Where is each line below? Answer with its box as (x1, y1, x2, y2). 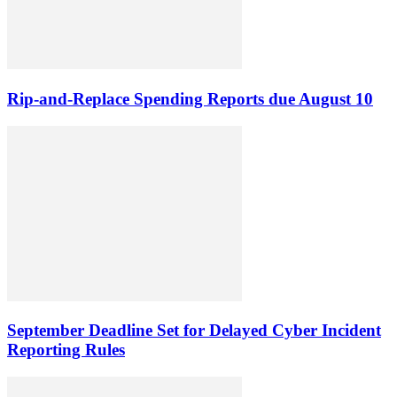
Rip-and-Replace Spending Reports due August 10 (7, 90, 373, 109)
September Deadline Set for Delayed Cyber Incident (7, 321, 381, 340)
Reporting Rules (7, 340, 125, 360)
